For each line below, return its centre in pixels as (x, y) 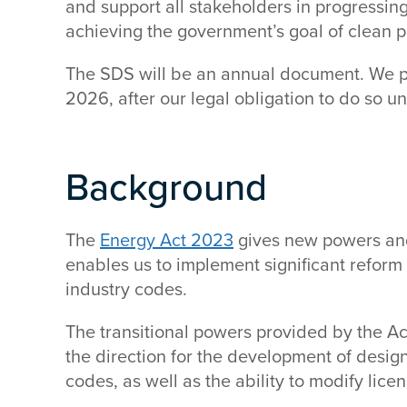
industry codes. (126, 290)
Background (166, 188)
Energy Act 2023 (167, 241)
